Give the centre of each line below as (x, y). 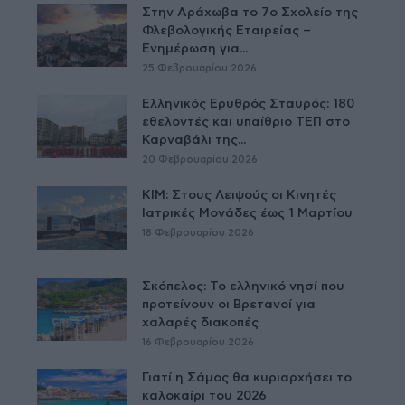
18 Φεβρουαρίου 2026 (198, 232)
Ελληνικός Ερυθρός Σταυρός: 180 (249, 104)
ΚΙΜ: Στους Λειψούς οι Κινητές (240, 195)
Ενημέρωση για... (195, 48)
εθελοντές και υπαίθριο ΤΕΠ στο (246, 122)
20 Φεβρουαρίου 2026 (200, 159)
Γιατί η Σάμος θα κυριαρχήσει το (247, 377)
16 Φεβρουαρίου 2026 (198, 342)
